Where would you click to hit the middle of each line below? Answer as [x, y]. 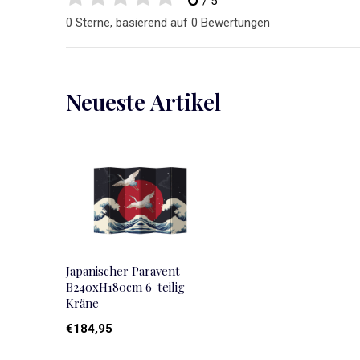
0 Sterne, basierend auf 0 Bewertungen [168, 22]
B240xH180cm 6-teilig [125, 287]
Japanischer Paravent [123, 271]
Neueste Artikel [143, 102]
